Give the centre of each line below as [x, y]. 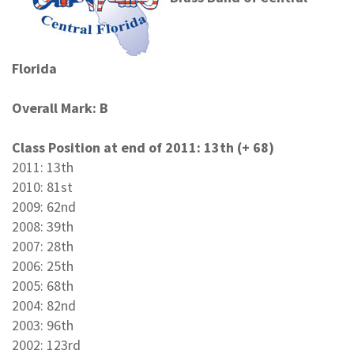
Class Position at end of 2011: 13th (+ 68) [143, 147]
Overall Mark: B [60, 107]
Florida [34, 68]
